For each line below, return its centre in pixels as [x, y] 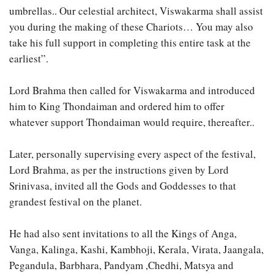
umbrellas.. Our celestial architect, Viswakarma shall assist [136, 11]
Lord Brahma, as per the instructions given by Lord [119, 170]
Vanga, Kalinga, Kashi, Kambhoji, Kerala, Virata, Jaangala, [136, 250]
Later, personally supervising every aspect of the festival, [132, 154]
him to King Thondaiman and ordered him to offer [117, 106]
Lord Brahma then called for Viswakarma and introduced [132, 91]
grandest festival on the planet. [76, 202]
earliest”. [29, 59]
